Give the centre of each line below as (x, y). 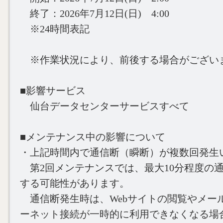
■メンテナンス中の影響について (93, 137)
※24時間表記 (55, 29)
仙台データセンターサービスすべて (105, 106)
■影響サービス (53, 91)
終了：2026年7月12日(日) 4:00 (95, 13)
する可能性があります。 (75, 183)
